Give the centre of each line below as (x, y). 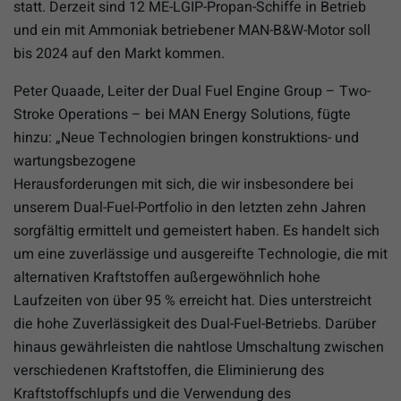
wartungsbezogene (75, 161)
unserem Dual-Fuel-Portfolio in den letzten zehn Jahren (190, 207)
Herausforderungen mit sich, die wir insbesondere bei (183, 184)
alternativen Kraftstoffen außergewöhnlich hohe (167, 277)
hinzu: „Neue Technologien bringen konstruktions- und (186, 137)
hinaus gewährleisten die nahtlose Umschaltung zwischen (199, 347)
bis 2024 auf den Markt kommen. (119, 53)
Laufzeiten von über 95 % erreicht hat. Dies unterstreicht (192, 300)
